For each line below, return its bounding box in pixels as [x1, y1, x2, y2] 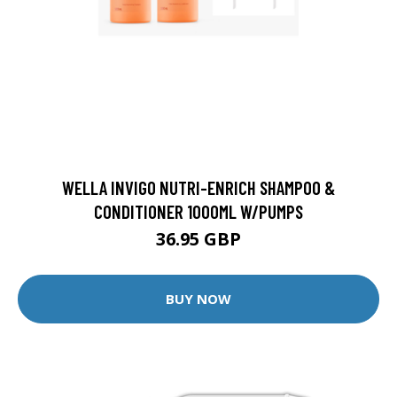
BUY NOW [166, 290, 231, 308]
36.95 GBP [156, 226, 241, 251]
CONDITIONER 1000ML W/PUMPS [94, 199, 303, 222]
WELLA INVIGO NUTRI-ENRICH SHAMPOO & [62, 175, 335, 198]
